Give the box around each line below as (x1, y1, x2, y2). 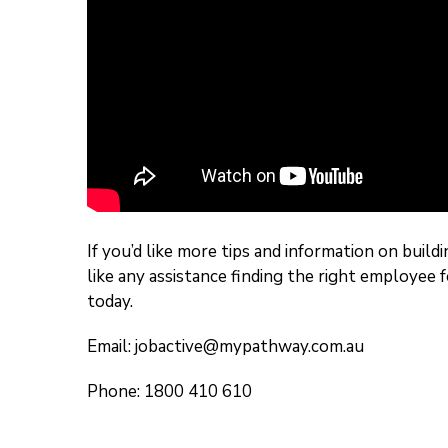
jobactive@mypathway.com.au (135, 335, 364, 359)
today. (87, 290, 133, 314)
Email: (87, 335, 135, 359)
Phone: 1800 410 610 (87, 380, 252, 404)
